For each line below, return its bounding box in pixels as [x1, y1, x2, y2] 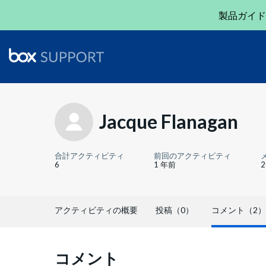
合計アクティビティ [55, 151, 124, 160]
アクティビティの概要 [55, 205, 138, 215]
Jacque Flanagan [99, 110, 238, 133]
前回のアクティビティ [154, 151, 231, 160]
